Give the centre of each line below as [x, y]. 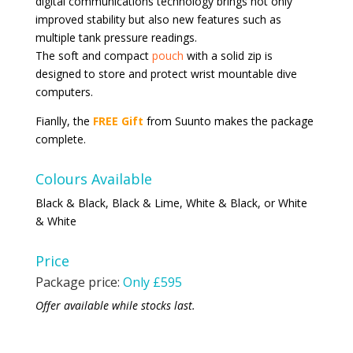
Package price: [79, 282]
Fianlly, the [64, 121]
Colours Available [93, 178]
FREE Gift [118, 121]
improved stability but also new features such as [158, 19]
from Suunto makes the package [228, 121]
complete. [60, 139]
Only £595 [152, 282]
